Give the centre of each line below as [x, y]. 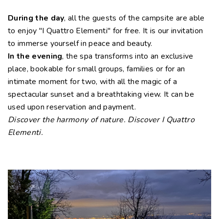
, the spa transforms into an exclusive [128, 56]
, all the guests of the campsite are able [134, 18]
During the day [36, 18]
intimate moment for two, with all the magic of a [93, 82]
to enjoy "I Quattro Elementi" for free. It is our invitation [106, 31]
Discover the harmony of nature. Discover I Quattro [101, 120]
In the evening [35, 56]
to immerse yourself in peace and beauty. [80, 44]
